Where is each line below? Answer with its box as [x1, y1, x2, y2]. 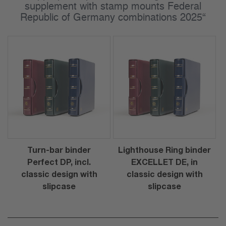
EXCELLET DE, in [131, 157, 198, 167]
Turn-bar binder [27, 145, 91, 155]
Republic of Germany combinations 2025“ [20, 13, 206, 23]
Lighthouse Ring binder [118, 145, 211, 155]
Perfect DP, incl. [27, 157, 91, 167]
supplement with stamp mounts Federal [25, 2, 201, 12]
